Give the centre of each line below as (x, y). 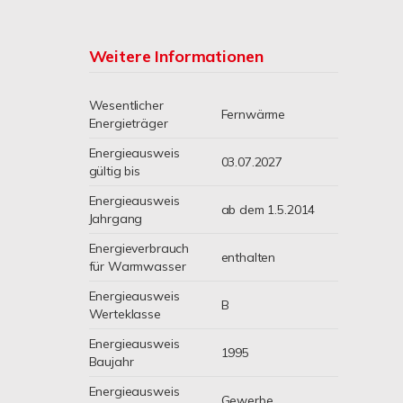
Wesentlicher (126, 105)
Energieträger (128, 123)
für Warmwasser (137, 266)
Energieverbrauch (139, 248)
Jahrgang (116, 219)
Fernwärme (253, 114)
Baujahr (111, 362)
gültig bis (115, 171)
